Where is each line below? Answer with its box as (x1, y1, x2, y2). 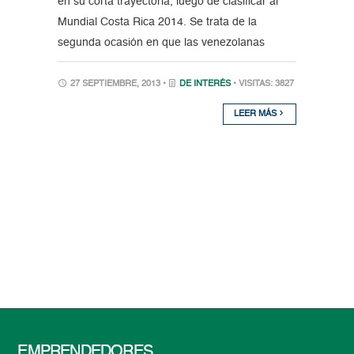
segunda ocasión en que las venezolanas (57, 36, 265, 48)
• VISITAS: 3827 (232, 79, 294, 88)
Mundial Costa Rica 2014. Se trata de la (57, 16, 257, 28)
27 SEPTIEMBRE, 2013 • (67, 79, 168, 88)
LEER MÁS (234, 109, 280, 119)
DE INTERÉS (179, 79, 231, 88)
